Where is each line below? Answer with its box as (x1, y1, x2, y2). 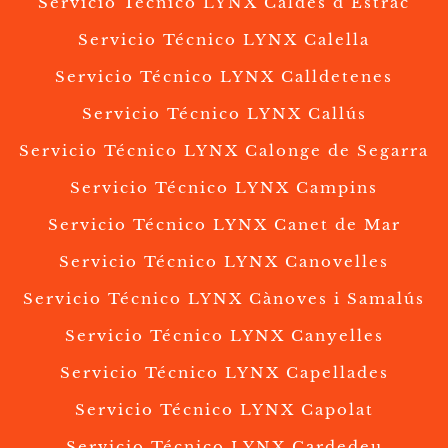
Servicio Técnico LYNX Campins (70, 178, 378, 198)
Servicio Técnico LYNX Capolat (74, 400, 374, 420)
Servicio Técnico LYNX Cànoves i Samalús (23, 289, 425, 309)
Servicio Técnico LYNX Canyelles (64, 326, 384, 346)
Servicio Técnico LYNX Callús (81, 104, 367, 124)
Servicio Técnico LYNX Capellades (59, 363, 389, 383)
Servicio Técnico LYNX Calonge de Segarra (19, 141, 429, 161)
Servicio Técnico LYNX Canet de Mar (47, 215, 401, 235)
